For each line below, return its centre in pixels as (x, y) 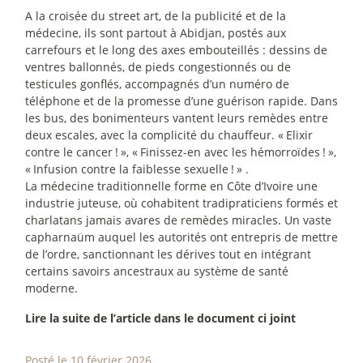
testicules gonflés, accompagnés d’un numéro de (157, 84)
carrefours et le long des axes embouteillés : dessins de (176, 50)
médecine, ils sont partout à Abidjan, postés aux (156, 33)
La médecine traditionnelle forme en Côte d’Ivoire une (171, 186)
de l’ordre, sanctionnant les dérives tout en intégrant (168, 254)
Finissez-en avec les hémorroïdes (230, 152)
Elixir (299, 135)
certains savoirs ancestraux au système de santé (157, 271)
